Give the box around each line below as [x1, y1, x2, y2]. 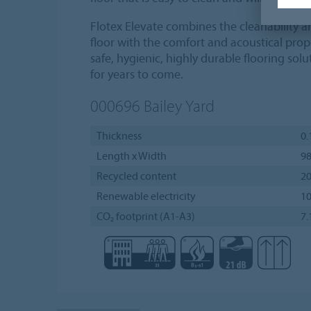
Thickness [96, 128, 142, 142]
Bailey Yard [144, 94, 215, 116]
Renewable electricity [96, 188, 196, 203]
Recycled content [96, 168, 176, 183]
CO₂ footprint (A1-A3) [96, 208, 195, 223]
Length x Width [96, 148, 167, 162]
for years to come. [90, 65, 183, 82]
